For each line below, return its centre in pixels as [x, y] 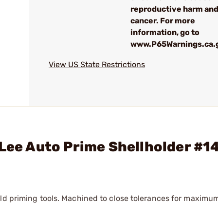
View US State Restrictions [97, 64]
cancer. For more [163, 21]
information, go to [165, 32]
